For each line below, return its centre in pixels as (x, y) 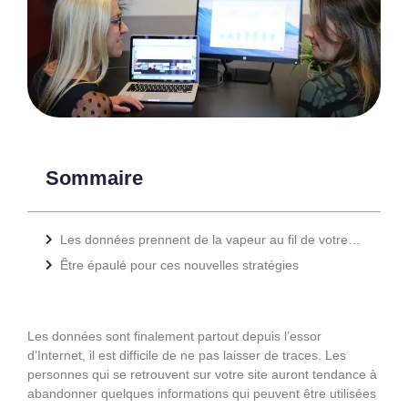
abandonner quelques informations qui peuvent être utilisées (202, 393)
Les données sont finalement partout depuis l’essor (174, 336)
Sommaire (94, 178)
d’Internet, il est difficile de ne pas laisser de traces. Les (187, 355)
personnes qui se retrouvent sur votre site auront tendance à (202, 374)
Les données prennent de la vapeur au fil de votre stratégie (354, 239)
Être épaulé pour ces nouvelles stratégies (179, 265)
